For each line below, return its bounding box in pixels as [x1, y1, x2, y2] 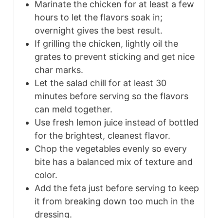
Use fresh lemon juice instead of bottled [35, 117, 199, 127]
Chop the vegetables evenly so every [35, 143, 187, 154]
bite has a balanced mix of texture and [35, 156, 193, 167]
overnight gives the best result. [35, 25, 163, 36]
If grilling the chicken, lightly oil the [35, 38, 178, 49]
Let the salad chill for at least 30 [35, 77, 166, 88]
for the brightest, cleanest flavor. [35, 130, 170, 141]
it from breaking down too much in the [35, 196, 194, 206]
